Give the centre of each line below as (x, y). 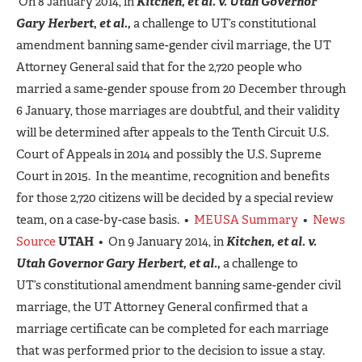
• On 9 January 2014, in (160, 241)
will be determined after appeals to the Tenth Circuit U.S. (173, 132)
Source (36, 241)
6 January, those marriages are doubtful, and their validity (178, 110)
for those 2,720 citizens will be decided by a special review (175, 198)
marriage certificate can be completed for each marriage (173, 328)
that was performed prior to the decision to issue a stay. (172, 350)
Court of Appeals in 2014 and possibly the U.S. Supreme (169, 154)
